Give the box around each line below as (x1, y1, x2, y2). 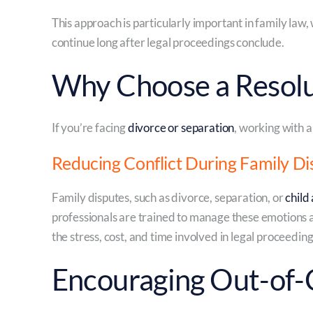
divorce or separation (127, 120, 235, 135)
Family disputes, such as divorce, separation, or (51, 190, 286, 205)
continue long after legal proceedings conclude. (51, 35, 284, 50)
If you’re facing (51, 120, 128, 135)
